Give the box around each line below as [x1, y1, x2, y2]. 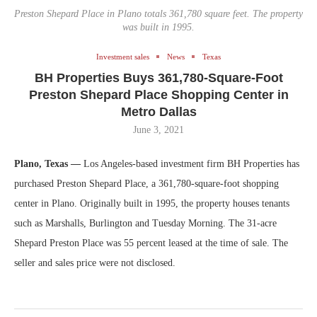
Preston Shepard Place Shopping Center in [28, 87, 289, 102]
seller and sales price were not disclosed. [14, 257, 175, 268]
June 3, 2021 [133, 124, 184, 135]
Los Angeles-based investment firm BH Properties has [81, 158, 299, 169]
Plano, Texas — [14, 158, 81, 169]
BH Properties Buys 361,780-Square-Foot [34, 70, 283, 85]
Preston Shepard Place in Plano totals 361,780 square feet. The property [14, 8, 303, 19]
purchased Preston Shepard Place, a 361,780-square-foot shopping [14, 178, 279, 189]
